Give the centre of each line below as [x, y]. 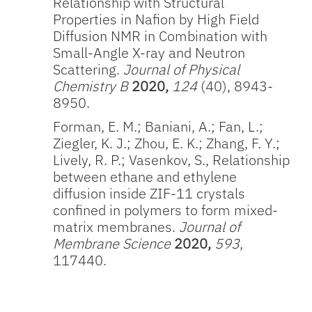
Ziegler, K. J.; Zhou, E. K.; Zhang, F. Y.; [167, 143]
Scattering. [88, 69]
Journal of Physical [182, 69]
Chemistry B [93, 86]
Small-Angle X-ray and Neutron [149, 53]
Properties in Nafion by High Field [156, 19]
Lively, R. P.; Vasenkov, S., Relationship [172, 160]
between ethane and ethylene [145, 177]
